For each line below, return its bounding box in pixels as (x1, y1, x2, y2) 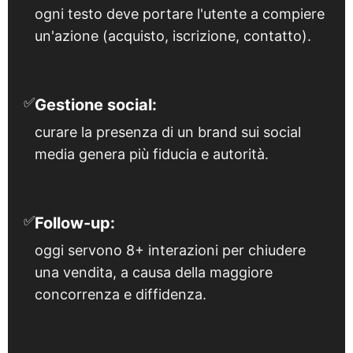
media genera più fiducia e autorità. (35, 145, 269, 162)
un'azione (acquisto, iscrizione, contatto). (35, 27, 311, 44)
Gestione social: (35, 95, 157, 114)
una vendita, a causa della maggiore (35, 263, 273, 281)
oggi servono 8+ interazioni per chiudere (35, 241, 306, 258)
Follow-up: (35, 213, 115, 232)
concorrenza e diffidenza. (35, 285, 206, 303)
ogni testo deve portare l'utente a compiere (35, 5, 325, 22)
